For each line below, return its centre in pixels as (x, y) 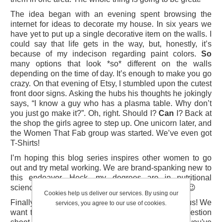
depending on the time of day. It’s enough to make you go (111, 74)
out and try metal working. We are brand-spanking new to (111, 168)
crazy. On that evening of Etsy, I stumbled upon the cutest (111, 84)
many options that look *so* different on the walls (111, 64)
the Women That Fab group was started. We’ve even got (111, 133)
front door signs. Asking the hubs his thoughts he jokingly (111, 94)
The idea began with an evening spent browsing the (111, 14)
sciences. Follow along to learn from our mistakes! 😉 (103, 188)
